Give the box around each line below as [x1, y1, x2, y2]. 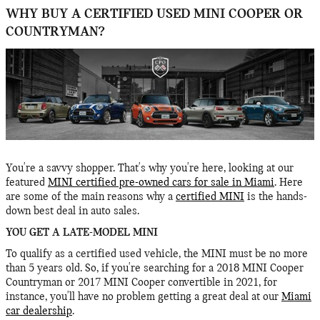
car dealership [6, 306, 72, 318]
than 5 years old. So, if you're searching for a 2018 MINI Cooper [6, 263, 304, 275]
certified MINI [176, 191, 244, 204]
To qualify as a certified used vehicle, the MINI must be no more [6, 249, 308, 261]
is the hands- [244, 191, 307, 204]
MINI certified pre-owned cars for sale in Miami [48, 177, 274, 189]
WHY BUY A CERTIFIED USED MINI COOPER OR [6, 6, 303, 21]
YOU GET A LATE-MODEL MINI [6, 227, 158, 239]
